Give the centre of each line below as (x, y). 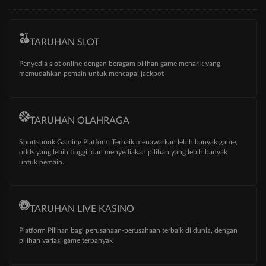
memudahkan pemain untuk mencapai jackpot (91, 74)
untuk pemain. (42, 162)
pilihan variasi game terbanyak (66, 241)
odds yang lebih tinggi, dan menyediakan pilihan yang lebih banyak (123, 152)
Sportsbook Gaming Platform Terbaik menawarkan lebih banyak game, (128, 142)
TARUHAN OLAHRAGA (80, 121)
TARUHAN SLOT (64, 42)
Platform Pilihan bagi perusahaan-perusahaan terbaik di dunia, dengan (128, 231)
